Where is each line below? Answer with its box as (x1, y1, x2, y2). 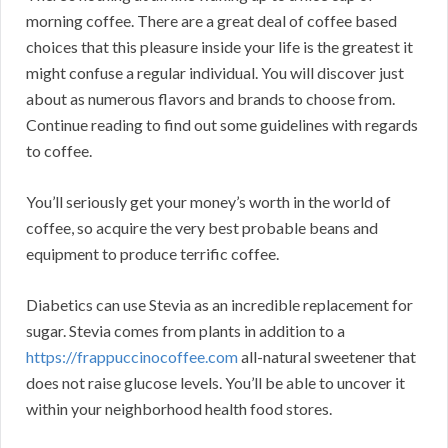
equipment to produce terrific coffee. (26, 244, 279, 264)
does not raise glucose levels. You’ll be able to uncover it (26, 373, 405, 393)
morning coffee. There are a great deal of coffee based (26, 11, 397, 31)
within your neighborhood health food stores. (26, 399, 332, 419)
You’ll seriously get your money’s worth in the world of (26, 192, 391, 212)
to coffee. (26, 141, 92, 161)
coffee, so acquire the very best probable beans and (26, 218, 378, 238)
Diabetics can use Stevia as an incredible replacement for (26, 295, 413, 315)
